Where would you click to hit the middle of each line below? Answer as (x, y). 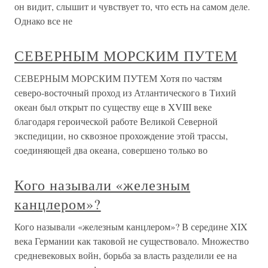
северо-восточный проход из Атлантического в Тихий (125, 92)
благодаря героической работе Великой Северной (116, 121)
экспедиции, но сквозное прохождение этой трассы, (121, 135)
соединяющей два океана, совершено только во (111, 150)
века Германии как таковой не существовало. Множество (132, 241)
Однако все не (43, 21)
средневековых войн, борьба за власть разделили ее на (126, 255)
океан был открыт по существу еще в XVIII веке (113, 107)
